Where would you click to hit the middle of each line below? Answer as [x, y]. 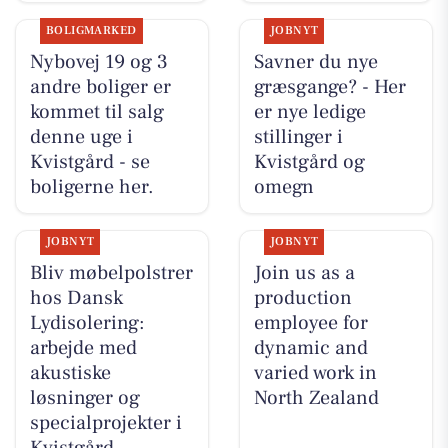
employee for [310, 322]
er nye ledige [309, 111]
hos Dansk [76, 297]
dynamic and [310, 347]
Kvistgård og [309, 161]
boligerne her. [91, 186]
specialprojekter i [105, 422]
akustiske [70, 372]
